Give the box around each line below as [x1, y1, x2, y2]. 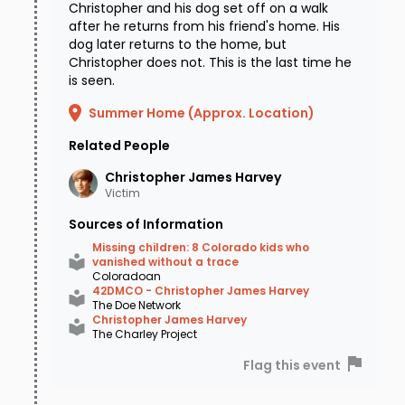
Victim [105, 185, 140, 202]
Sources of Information [69, 215, 223, 234]
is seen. [69, 71, 115, 90]
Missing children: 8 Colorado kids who [92, 240, 309, 256]
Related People [69, 137, 170, 155]
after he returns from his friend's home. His [69, 17, 340, 36]
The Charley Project [92, 326, 197, 343]
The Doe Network [92, 297, 181, 314]
